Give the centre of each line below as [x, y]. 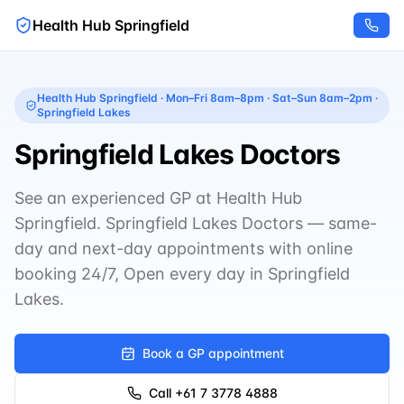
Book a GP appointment [213, 353]
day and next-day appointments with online [184, 248]
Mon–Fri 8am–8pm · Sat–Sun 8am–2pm [269, 98]
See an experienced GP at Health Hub [158, 198]
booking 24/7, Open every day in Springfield [182, 274]
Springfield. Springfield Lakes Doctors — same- [196, 223]
